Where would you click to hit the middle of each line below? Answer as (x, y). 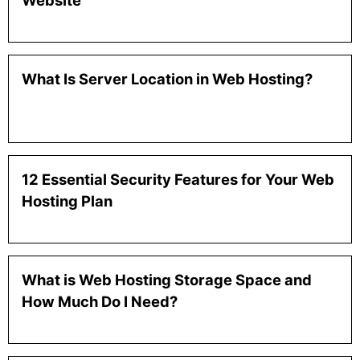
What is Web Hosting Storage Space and (167, 280)
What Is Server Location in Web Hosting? (167, 79)
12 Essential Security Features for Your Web (178, 180)
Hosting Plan (67, 201)
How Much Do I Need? (100, 302)
